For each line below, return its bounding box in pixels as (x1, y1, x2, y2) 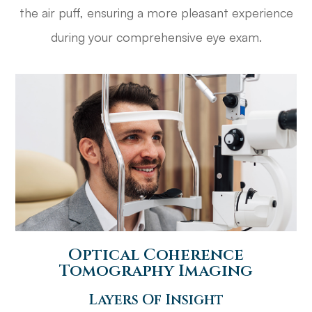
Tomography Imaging (59, 260, 253, 283)
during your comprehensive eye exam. (50, 29, 262, 45)
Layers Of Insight (88, 290, 224, 311)
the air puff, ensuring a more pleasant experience (19, 4, 293, 20)
